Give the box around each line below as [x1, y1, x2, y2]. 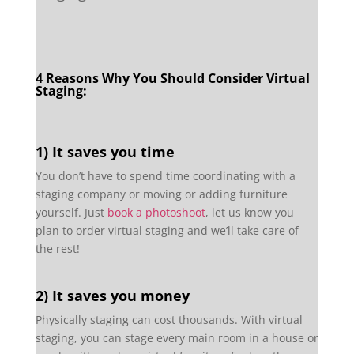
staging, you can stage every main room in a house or [35, 330, 318, 345]
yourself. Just [35, 204, 107, 220]
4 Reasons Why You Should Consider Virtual [35, 69, 310, 87]
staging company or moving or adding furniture [35, 186, 288, 201]
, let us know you [205, 204, 294, 220]
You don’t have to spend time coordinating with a [35, 168, 296, 183]
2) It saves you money [35, 285, 190, 305]
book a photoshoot [107, 204, 205, 220]
